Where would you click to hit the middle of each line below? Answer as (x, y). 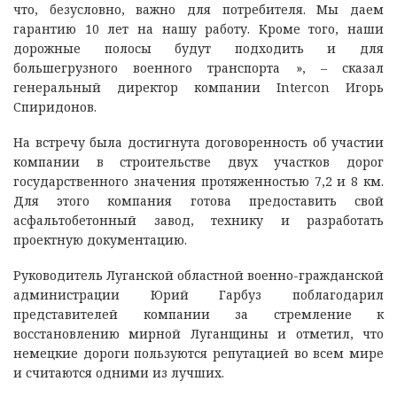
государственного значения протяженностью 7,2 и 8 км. (198, 181)
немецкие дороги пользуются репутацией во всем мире (198, 353)
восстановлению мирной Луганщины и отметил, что (198, 333)
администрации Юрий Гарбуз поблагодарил (198, 294)
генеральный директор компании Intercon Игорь (198, 87)
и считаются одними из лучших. (119, 372)
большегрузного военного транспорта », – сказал (198, 67)
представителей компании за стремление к (198, 314)
